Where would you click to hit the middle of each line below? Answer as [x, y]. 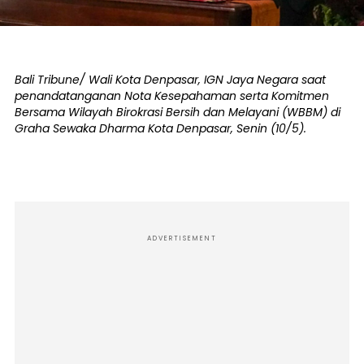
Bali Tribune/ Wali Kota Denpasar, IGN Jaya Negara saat [170, 80]
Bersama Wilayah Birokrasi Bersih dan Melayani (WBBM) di [178, 113]
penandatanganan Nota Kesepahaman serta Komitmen [172, 96]
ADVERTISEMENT [182, 239]
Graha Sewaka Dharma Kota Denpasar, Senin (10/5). [160, 129]
